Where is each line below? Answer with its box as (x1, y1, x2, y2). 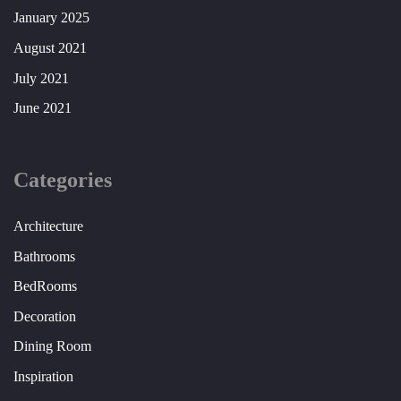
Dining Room (13, 338, 91, 354)
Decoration (13, 308, 76, 324)
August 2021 (13, 40, 87, 56)
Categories (13, 168, 112, 192)
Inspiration (13, 369, 73, 385)
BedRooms (13, 278, 77, 294)
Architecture (13, 218, 83, 235)
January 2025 (13, 10, 90, 26)
